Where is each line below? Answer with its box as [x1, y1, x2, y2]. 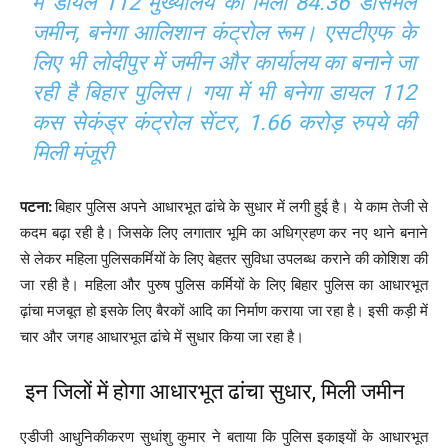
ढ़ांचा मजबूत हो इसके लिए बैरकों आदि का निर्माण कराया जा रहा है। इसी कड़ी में [20, 300, 428, 320]
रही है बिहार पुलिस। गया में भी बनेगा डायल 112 [32, 79, 416, 105]
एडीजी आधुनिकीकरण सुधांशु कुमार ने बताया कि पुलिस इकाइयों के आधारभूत [20, 426, 428, 446]
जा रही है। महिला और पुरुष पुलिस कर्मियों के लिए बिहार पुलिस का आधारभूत [20, 274, 428, 294]
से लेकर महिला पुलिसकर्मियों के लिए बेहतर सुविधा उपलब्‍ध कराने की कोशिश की [20, 248, 428, 268]
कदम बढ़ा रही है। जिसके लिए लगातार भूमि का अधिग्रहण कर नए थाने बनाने [20, 222, 428, 242]
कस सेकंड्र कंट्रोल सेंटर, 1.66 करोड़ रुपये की [32, 109, 416, 135]
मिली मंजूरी [32, 139, 114, 165]
